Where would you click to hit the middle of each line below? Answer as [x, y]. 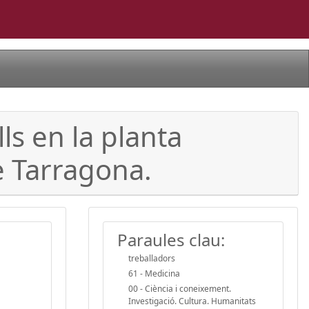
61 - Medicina [154, 273]
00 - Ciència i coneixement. [180, 288]
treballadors [152, 258]
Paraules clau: [171, 239]
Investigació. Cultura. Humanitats [192, 301]
